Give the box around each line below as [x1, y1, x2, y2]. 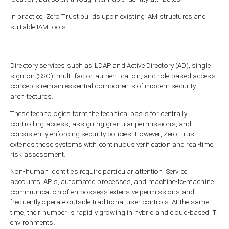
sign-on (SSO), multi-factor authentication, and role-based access [10, 72, 216, 80]
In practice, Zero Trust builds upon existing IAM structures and [10, 12, 207, 20]
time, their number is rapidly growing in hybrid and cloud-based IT [10, 209, 217, 217]
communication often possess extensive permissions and [10, 188, 195, 196]
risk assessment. [10, 150, 66, 158]
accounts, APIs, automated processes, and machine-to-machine [10, 178, 214, 186]
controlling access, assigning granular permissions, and [10, 120, 192, 128]
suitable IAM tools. [10, 22, 68, 31]
